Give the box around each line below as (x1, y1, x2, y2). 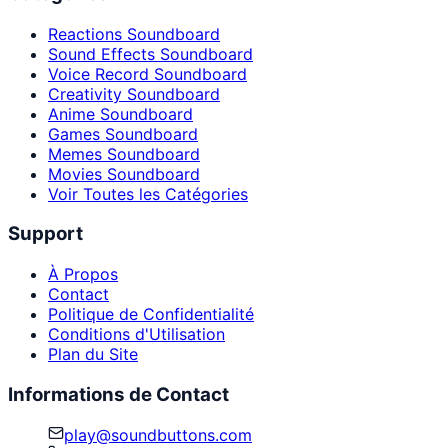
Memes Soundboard (48, 143, 200, 164)
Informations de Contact (8, 382, 229, 406)
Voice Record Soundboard (48, 63, 247, 84)
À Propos (48, 264, 118, 285)
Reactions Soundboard (48, 23, 220, 44)
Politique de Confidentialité (48, 304, 254, 325)
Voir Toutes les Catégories (48, 183, 248, 204)
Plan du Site (48, 344, 138, 365)
